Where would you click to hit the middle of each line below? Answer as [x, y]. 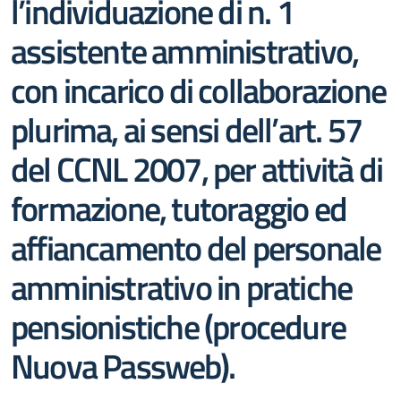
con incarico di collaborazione [199, 90]
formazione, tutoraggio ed [179, 208]
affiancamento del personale [196, 247]
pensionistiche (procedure [179, 326]
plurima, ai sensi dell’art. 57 [187, 129]
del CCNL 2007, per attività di [197, 169]
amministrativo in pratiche [182, 287]
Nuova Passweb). [123, 366]
